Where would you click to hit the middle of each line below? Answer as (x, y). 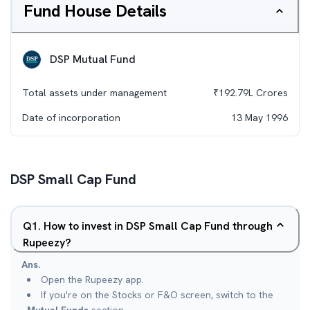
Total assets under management (94, 93)
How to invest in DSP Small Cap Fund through (158, 226)
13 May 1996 (259, 118)
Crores (271, 93)
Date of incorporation (71, 118)
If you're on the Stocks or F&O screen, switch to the (157, 295)
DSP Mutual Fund (93, 59)
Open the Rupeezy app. (92, 280)
